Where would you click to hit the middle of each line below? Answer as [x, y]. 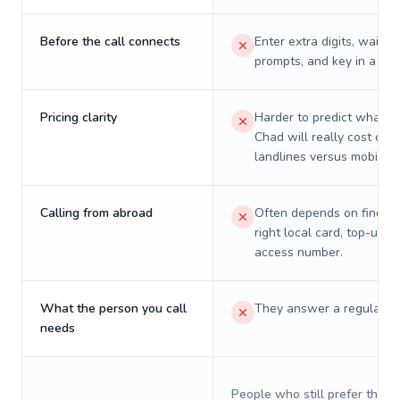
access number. [299, 252]
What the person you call [113, 308]
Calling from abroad [96, 213]
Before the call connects [110, 42]
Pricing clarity [79, 117]
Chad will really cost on [322, 137]
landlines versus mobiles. [326, 157]
